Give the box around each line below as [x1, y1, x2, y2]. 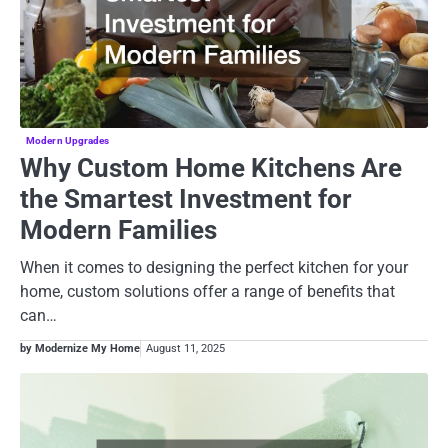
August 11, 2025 [146, 342, 225, 356]
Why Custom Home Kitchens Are [20, 152, 402, 183]
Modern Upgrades [26, 134, 110, 146]
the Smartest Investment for [20, 183, 352, 214]
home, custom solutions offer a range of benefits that [20, 281, 395, 301]
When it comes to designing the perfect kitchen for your [20, 257, 408, 277]
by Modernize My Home [20, 342, 140, 356]
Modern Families [20, 214, 217, 245]
